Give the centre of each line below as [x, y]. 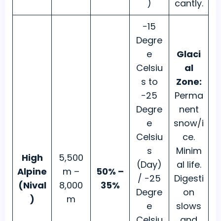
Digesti [189, 179]
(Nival [32, 185]
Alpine [32, 172]
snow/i [189, 123]
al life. [189, 165]
